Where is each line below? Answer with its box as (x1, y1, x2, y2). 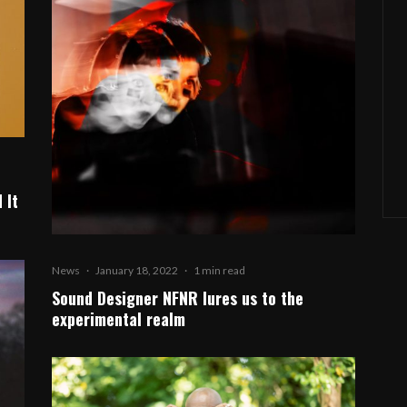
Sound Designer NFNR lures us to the (52, 286, 304, 311)
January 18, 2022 (95, 263, 179, 278)
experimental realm (52, 307, 186, 332)
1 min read (194, 263, 246, 278)
